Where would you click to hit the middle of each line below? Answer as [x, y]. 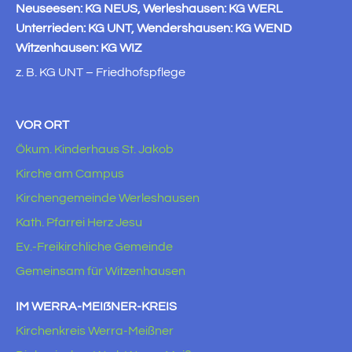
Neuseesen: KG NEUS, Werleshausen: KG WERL [149, 9]
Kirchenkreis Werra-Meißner [95, 331]
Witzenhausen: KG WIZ [79, 48]
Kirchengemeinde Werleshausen [108, 198]
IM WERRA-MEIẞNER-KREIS [96, 306]
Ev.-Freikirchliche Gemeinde [94, 247]
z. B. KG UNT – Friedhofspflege [101, 72]
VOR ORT [42, 125]
